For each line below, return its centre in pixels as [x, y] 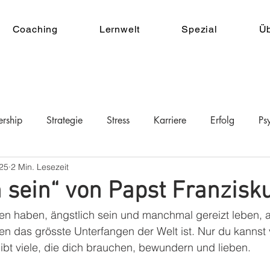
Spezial [199, 29]
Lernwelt [120, 29]
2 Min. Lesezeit [40, 167]
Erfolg [222, 120]
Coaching [35, 29]
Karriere [170, 120]
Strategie [64, 120]
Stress [118, 120]
